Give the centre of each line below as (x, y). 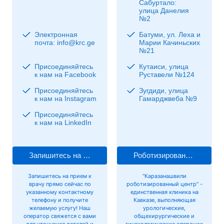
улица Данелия (164, 10)
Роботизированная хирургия (189, 155)
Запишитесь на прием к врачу (87, 155)
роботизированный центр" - (164, 184)
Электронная (56, 34)
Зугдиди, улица (163, 90)
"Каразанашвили (164, 176)
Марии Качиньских (169, 42)
